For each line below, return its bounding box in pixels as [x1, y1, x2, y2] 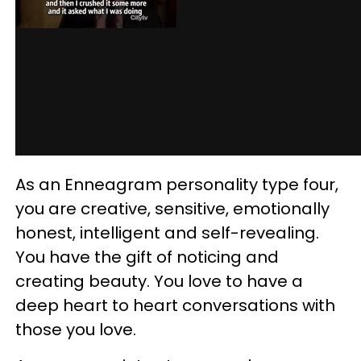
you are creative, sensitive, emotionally [15, 197, 330, 220]
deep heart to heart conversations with [15, 294, 335, 317]
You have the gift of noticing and [15, 246, 279, 268]
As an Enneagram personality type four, [15, 173, 338, 196]
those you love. [15, 318, 136, 341]
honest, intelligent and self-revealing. [15, 222, 319, 244]
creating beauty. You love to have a [15, 270, 303, 293]
